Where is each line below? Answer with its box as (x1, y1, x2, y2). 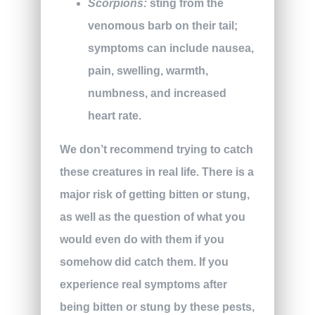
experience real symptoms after (59, 278, 227, 290)
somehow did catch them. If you (59, 255, 229, 268)
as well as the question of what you (59, 210, 245, 223)
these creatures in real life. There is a (59, 165, 254, 178)
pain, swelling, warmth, (87, 64, 208, 77)
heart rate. (87, 109, 141, 122)
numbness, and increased (87, 86, 226, 99)
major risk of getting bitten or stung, (59, 188, 250, 200)
